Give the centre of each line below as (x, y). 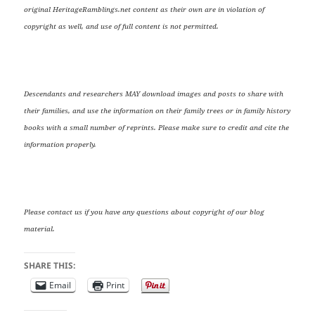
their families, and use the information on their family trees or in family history (157, 110)
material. (40, 228)
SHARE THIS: (50, 265)
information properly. (60, 144)
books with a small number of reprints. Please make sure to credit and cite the (157, 127)
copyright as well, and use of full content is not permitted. (122, 26)
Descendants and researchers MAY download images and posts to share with (154, 93)
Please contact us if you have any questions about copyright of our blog (144, 211)
